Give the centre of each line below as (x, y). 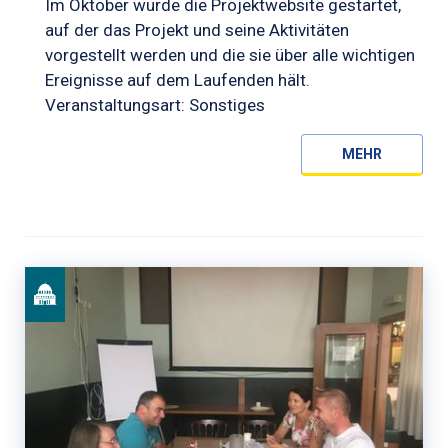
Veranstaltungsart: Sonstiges (155, 104)
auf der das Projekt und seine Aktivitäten (197, 29)
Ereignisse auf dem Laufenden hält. (177, 79)
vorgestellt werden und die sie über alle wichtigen (230, 54)
